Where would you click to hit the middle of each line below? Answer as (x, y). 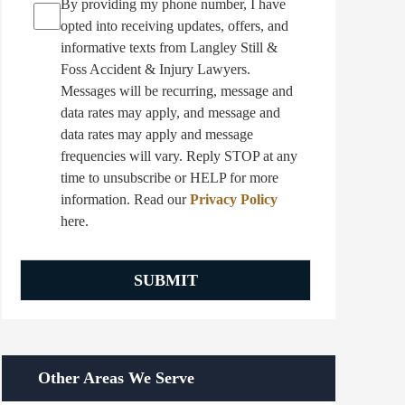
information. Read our (126, 200)
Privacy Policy (234, 200)
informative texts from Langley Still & (170, 48)
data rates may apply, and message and (171, 113)
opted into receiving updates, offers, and (175, 26)
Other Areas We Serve (117, 378)
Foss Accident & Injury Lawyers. (156, 70)
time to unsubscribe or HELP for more (170, 178)
